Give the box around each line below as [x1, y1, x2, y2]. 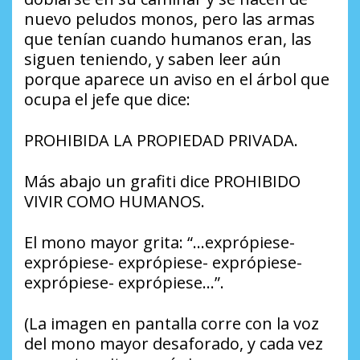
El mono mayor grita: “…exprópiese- [24, 231, 295, 253]
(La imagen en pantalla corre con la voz [24, 312, 319, 334]
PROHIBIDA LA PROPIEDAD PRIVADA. [24, 129, 298, 151]
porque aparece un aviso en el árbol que [24, 67, 329, 90]
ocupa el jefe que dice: [24, 88, 190, 110]
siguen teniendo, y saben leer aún [24, 47, 281, 70]
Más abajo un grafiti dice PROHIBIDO [24, 170, 301, 192]
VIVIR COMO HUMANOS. [24, 190, 205, 212]
